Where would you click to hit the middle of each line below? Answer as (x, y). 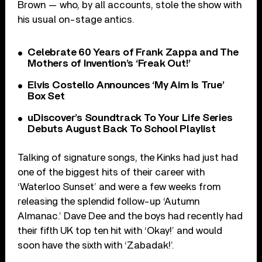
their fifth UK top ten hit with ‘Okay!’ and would (120, 230)
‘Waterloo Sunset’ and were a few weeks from (119, 187)
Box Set (46, 96)
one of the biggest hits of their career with (111, 172)
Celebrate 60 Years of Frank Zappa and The (133, 52)
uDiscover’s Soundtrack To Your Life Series (130, 118)
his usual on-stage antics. (76, 19)
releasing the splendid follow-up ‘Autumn (109, 201)
